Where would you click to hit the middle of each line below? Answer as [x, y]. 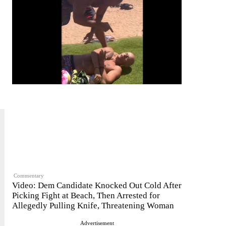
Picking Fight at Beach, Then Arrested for [86, 196]
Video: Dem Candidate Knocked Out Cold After [97, 186]
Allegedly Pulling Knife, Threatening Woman [93, 206]
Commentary [29, 175]
